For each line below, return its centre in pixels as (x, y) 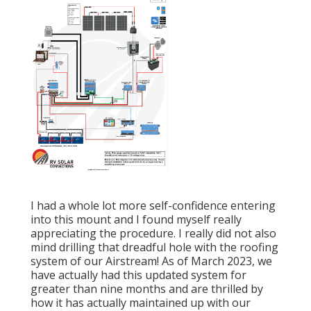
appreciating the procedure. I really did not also (153, 234)
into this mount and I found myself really (136, 220)
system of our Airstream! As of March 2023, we (151, 261)
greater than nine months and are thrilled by (147, 289)
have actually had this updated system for (138, 275)
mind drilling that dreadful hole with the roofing (154, 247)
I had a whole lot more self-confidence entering (153, 206)
